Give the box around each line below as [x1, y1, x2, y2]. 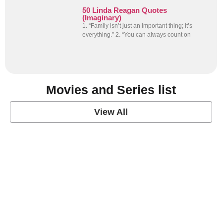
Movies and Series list [46, 83, 176, 97]
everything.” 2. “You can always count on [82, 31, 191, 38]
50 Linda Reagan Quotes [82, 5, 167, 14]
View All [94, 107, 128, 117]
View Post [27, 150, 69, 161]
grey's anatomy [27, 139, 105, 152]
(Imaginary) [82, 13, 122, 22]
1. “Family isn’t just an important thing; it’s [82, 22, 193, 29]
